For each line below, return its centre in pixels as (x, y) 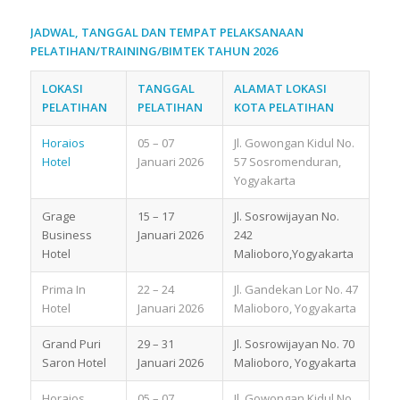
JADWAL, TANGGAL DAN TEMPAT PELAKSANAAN (167, 32)
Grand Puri (71, 343)
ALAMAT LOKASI (280, 88)
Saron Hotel (74, 362)
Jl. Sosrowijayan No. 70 (294, 343)
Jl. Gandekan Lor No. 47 (296, 289)
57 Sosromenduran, (287, 161)
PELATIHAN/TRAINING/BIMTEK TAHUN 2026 (154, 50)
